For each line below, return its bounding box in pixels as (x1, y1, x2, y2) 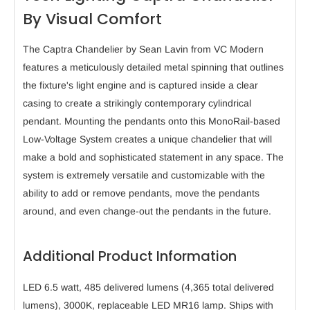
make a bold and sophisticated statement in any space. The (23, 151, 284, 163)
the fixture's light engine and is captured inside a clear (23, 79, 258, 91)
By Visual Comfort (23, 8, 162, 30)
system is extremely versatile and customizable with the (23, 169, 265, 181)
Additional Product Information (23, 246, 237, 266)
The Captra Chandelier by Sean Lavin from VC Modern (23, 43, 264, 55)
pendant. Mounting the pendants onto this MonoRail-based (23, 115, 280, 127)
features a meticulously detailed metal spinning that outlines (23, 61, 284, 73)
